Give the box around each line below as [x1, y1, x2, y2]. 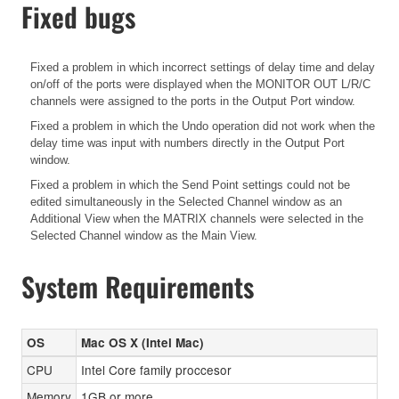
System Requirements [21, 265, 254, 306]
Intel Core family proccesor [81, 360, 232, 379]
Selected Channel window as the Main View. [30, 228, 257, 242]
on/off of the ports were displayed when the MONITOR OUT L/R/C [30, 77, 370, 91]
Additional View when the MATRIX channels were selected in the [30, 211, 363, 225]
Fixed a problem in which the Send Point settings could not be [30, 177, 350, 191]
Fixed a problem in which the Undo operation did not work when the [30, 118, 375, 133]
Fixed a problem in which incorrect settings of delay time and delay [30, 60, 375, 74]
